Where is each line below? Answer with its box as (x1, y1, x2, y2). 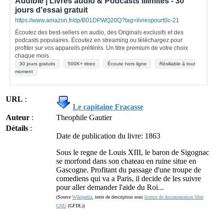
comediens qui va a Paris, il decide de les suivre (56, 174, 201, 183)
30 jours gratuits (19, 61, 55, 66)
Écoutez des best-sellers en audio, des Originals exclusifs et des (15, 29, 184, 36)
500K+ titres (68, 61, 95, 66)
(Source (56, 194, 72, 200)
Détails (6, 124, 28, 132)
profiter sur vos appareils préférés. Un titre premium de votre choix (15, 45, 188, 51)
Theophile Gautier (56, 113, 112, 122)
